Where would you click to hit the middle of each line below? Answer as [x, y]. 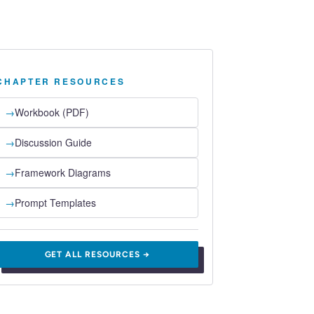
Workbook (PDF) [52, 112]
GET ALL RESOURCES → [97, 255]
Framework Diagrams [63, 173]
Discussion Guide [54, 143]
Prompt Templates [56, 203]
